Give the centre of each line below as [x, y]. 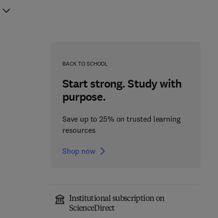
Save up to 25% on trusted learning [121, 119]
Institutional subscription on [117, 199]
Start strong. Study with [122, 84]
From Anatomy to [144, 211]
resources [79, 130]
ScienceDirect [92, 209]
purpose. [84, 97]
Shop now [79, 151]
